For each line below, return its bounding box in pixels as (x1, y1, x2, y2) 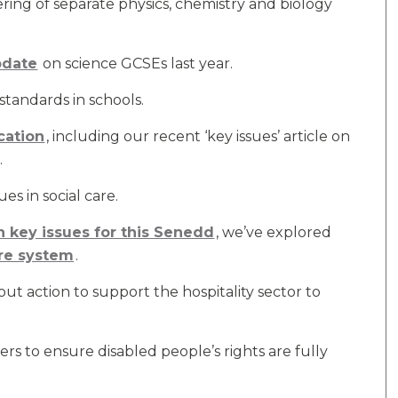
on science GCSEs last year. (39, 55, 234, 72)
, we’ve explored (216, 224, 332, 241)
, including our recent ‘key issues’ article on (46, 128, 351, 145)
